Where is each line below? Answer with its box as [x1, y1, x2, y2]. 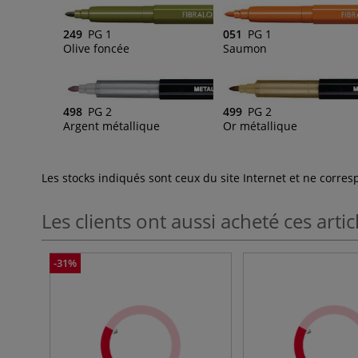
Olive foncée [63, 41, 129, 57]
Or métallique [222, 117, 297, 133]
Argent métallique [63, 117, 160, 133]
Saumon [222, 41, 267, 57]
